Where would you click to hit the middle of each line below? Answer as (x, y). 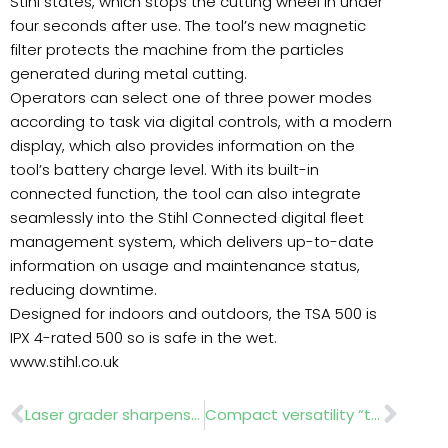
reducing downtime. (83, 289)
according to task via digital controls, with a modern (201, 121)
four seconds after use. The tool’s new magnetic (188, 25)
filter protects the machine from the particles (177, 49)
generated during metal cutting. (128, 73)
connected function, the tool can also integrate (185, 193)
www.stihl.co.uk (64, 361)
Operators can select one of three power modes (191, 97)
